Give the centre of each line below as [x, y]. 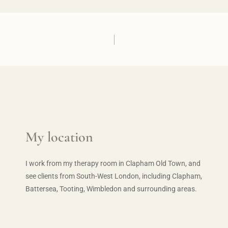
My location [59, 137]
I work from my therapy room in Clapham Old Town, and [113, 163]
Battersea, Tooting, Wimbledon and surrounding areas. [111, 189]
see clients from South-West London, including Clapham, [113, 176]
